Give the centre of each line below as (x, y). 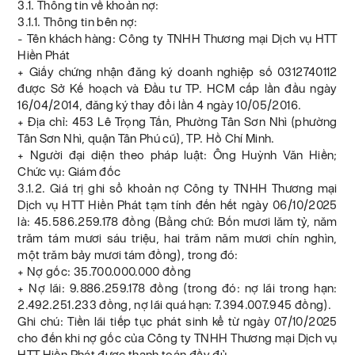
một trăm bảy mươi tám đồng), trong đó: (128, 255)
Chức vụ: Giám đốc (69, 172)
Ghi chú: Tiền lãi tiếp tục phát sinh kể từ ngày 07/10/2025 (177, 322)
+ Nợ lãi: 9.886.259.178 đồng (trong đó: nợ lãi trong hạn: (177, 288)
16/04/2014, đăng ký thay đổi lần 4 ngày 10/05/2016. (160, 105)
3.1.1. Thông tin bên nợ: (78, 22)
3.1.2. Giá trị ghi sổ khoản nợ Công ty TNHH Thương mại (177, 189)
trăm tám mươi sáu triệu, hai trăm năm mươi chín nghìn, (177, 239)
